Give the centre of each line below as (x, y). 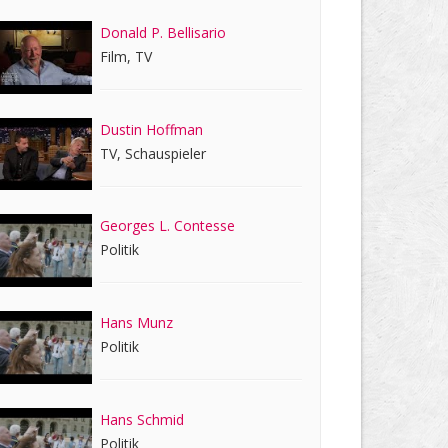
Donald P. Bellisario (163, 32)
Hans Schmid (142, 419)
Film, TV (126, 56)
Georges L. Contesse (168, 226)
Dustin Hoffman (152, 129)
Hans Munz (137, 323)
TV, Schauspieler (153, 153)
